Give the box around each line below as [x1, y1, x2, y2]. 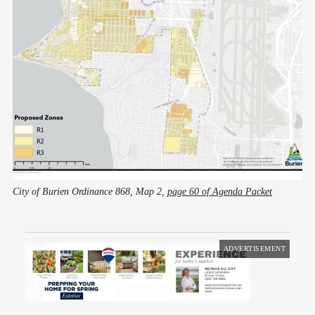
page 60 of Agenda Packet [167, 186, 272, 197]
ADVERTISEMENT [223, 244, 285, 252]
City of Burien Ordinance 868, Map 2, [13, 186, 167, 197]
